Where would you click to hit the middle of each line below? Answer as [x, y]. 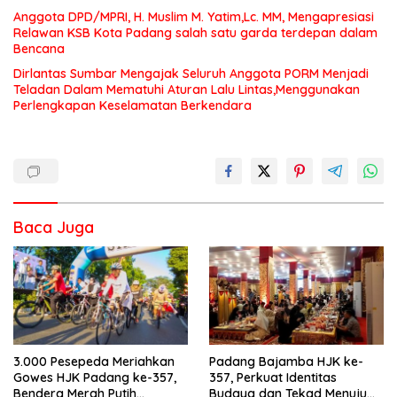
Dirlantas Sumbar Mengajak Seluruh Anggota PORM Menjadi [191, 74]
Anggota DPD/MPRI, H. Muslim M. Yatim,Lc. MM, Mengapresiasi [194, 17]
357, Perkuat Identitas [273, 378]
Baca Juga [54, 228]
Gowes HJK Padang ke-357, [95, 378]
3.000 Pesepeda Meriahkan [94, 362]
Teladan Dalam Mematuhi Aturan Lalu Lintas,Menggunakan [187, 90]
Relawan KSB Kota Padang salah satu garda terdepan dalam [195, 33]
